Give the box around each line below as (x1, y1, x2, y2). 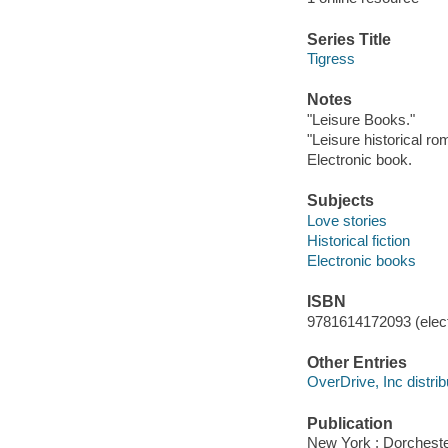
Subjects (306, 192, 374, 210)
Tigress (306, 50, 355, 68)
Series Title (306, 30, 391, 48)
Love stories (306, 211, 387, 229)
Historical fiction (306, 231, 410, 249)
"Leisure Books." (306, 110, 415, 128)
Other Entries (306, 353, 407, 371)
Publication (306, 414, 393, 432)
